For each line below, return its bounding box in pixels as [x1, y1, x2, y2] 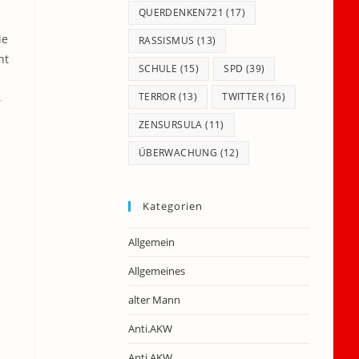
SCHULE [138, 62, 178, 75]
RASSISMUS [138, 34, 195, 47]
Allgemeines [127, 264, 185, 278]
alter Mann [127, 292, 180, 307]
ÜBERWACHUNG [138, 146, 218, 159]
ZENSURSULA [138, 118, 203, 131]
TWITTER [222, 90, 264, 103]
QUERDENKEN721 [138, 6, 224, 19]
